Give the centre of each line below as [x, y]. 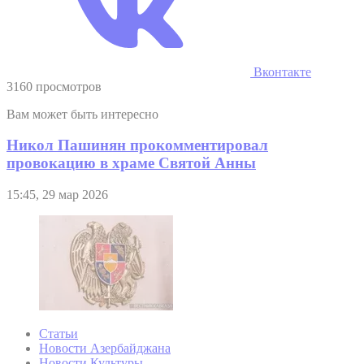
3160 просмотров [54, 86]
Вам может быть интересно [82, 114]
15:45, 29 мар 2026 [57, 195]
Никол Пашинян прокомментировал [137, 145]
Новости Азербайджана [105, 349]
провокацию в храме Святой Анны [131, 163]
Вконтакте [281, 71]
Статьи [58, 334]
